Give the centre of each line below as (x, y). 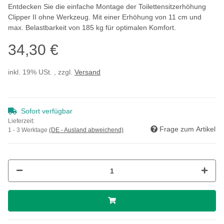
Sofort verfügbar (47, 111)
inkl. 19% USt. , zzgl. (41, 72)
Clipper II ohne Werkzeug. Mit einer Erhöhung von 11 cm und (105, 17)
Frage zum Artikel (187, 129)
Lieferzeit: (21, 121)
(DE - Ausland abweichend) (86, 130)
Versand (87, 72)
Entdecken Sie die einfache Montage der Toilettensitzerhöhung (107, 7)
